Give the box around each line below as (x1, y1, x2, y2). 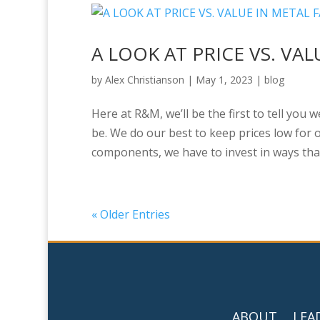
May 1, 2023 (195, 72, 253, 86)
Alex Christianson (104, 72, 184, 86)
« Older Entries (91, 206, 170, 222)
